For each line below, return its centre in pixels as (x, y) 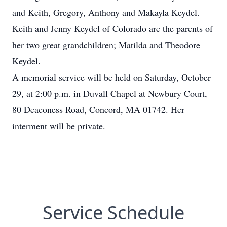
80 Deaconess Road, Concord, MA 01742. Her (98, 109)
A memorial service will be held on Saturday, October (111, 77)
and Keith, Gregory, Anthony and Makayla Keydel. (106, 12)
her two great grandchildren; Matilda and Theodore (106, 45)
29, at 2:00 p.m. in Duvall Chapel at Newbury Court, (110, 93)
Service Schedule (113, 213)
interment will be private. (59, 126)
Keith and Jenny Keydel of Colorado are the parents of (112, 28)
